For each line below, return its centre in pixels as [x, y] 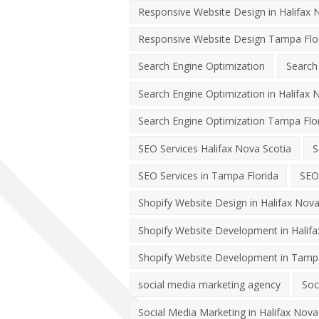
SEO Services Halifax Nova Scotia [215, 148]
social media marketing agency [210, 285]
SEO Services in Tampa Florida [209, 175]
